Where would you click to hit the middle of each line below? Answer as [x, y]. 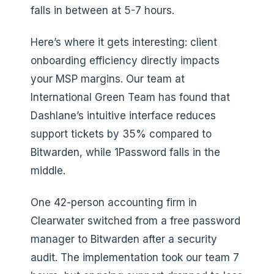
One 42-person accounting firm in [114, 202]
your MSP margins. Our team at [108, 79]
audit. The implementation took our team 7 [135, 257]
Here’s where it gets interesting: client [124, 42]
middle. [48, 170]
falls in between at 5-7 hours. [102, 10]
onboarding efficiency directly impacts [125, 60]
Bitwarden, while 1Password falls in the [125, 152]
